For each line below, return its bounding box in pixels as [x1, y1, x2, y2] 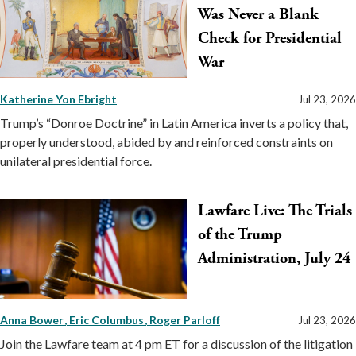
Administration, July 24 [198, 249, 350, 269]
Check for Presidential [198, 28, 342, 48]
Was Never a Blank [198, 4, 319, 25]
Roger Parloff [149, 312, 220, 327]
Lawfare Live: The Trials [198, 201, 352, 222]
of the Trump [198, 225, 282, 246]
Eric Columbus [69, 312, 146, 327]
